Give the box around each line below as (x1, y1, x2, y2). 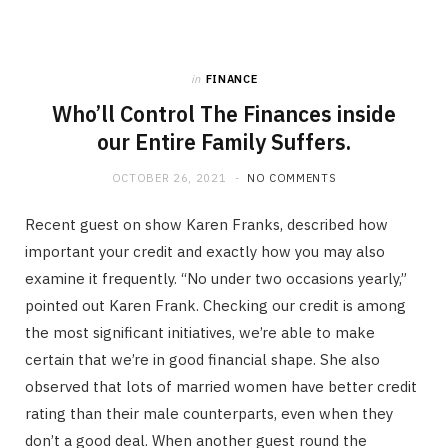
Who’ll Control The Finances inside (52, 99, 396, 128)
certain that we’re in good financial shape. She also (25, 349, 380, 369)
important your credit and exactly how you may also (25, 241, 385, 261)
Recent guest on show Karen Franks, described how (25, 214, 388, 234)
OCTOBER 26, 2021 (111, 170, 227, 185)
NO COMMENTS (246, 170, 337, 185)
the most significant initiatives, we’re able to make (25, 322, 375, 342)
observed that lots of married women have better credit (25, 376, 417, 396)
